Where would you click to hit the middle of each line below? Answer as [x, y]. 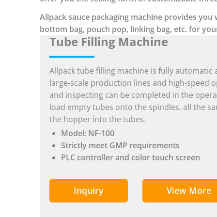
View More [189, 190]
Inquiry [89, 190]
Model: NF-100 [88, 133]
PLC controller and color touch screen [131, 157]
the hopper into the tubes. [98, 119]
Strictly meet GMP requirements [120, 145]
